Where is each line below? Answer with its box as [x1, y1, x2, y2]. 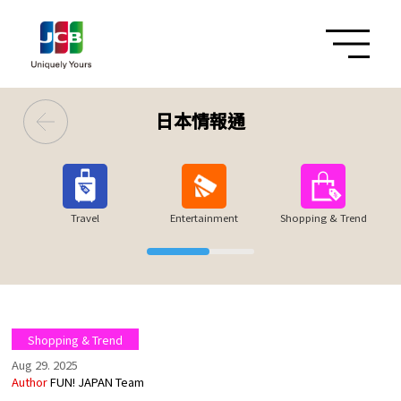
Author [12, 372, 47, 390]
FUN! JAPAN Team [49, 372, 144, 390]
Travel [71, 210, 99, 226]
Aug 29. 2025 [12, 355, 78, 373]
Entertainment [170, 210, 238, 226]
